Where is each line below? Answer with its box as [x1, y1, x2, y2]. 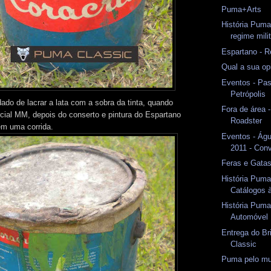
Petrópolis [230, 89, 266, 99]
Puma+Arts [221, 4, 262, 14]
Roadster [230, 116, 263, 126]
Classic [230, 239, 257, 249]
